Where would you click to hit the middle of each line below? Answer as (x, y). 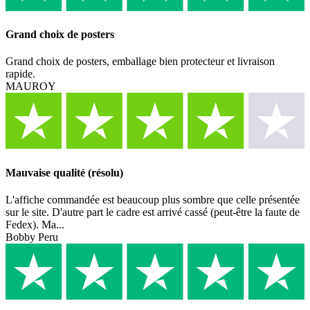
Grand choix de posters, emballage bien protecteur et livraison (140, 62)
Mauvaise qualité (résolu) (64, 172)
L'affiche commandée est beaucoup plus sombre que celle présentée (153, 199)
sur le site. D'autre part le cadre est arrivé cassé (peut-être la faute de (153, 212)
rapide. (20, 74)
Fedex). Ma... (35, 224)
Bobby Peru (32, 237)
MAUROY (31, 86)
